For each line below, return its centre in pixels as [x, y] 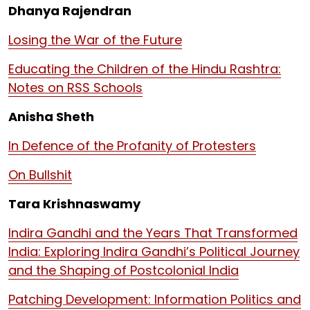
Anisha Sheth [51, 117]
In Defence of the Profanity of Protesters [132, 146]
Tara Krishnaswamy [74, 204]
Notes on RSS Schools [75, 88]
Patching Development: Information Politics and [155, 299]
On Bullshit [40, 175]
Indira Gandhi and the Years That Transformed [153, 233]
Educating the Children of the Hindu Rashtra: [145, 69]
